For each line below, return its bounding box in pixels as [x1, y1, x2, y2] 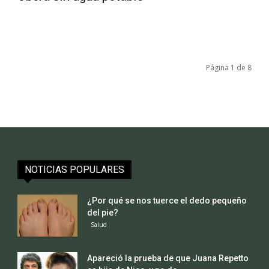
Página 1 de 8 [205, 62, 252, 73]
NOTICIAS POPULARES [25, 163, 125, 175]
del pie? [87, 207, 119, 217]
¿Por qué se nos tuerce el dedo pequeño [87, 195, 247, 205]
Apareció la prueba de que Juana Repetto [87, 253, 249, 263]
